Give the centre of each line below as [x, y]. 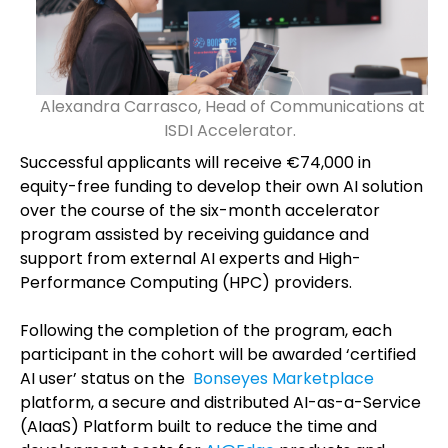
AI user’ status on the [106, 378]
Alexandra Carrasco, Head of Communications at [232, 106]
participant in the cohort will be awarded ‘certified [218, 354]
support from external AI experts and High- [190, 258]
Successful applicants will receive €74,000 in [195, 162]
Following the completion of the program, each [206, 330]
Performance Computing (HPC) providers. [188, 282]
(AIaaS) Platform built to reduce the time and [198, 426]
